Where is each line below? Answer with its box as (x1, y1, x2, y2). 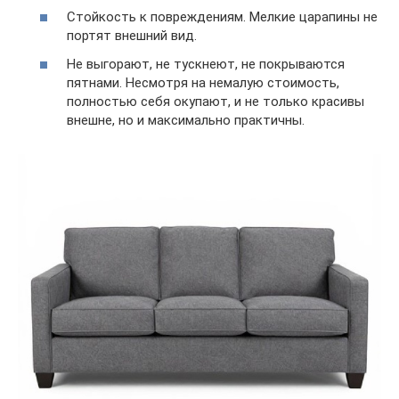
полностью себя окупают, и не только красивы (67, 93, 364, 110)
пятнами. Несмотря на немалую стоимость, (67, 74, 339, 91)
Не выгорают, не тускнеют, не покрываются (67, 55, 345, 72)
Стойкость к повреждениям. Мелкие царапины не (67, 9, 378, 26)
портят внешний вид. (67, 28, 197, 45)
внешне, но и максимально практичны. (67, 111, 305, 128)
